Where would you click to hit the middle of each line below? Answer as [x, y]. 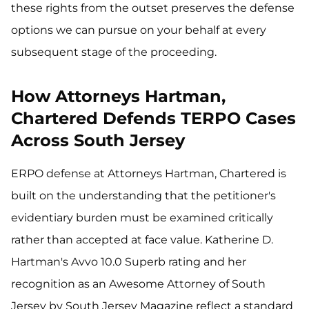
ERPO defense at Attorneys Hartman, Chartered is [149, 173]
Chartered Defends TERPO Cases [153, 118]
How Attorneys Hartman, [118, 96]
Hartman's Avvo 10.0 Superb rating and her [129, 262]
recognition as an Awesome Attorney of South [138, 284]
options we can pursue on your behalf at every [139, 30]
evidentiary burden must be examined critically [142, 218]
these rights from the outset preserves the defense [153, 8]
